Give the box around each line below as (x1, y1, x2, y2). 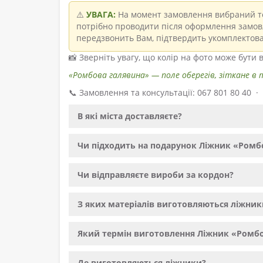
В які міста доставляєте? (77, 110, 182, 122)
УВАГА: (86, 9, 116, 21)
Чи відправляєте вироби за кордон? (77, 169, 234, 181)
